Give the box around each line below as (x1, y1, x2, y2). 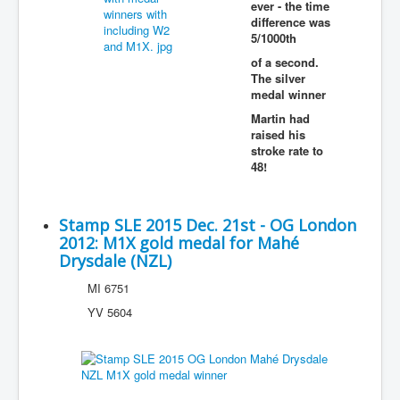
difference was (251, 13, 330, 30)
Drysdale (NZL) (59, 250, 171, 271)
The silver (251, 70, 305, 87)
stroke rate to (251, 142, 323, 159)
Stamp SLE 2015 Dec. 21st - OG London (59, 214, 356, 236)
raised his (251, 126, 305, 143)
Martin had (251, 110, 310, 127)
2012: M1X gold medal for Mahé (59, 232, 299, 254)
